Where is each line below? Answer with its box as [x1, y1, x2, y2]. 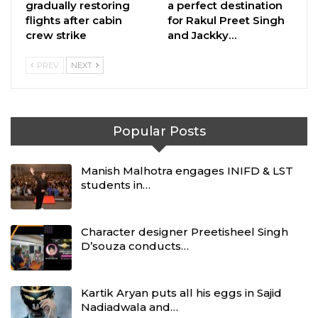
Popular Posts [112, 123, 206, 139]
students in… [81, 178, 150, 192]
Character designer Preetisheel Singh [81, 224, 288, 238]
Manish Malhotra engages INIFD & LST [81, 164, 293, 178]
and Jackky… [168, 28, 236, 42]
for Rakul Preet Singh [168, 13, 285, 27]
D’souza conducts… [81, 238, 189, 253]
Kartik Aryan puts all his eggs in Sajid [81, 285, 282, 300]
